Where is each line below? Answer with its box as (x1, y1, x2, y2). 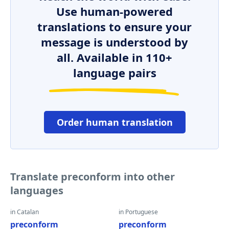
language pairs (73, 65, 156, 80)
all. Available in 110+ (57, 50, 172, 65)
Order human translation (56, 116, 173, 128)
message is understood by (41, 34, 188, 50)
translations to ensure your (37, 19, 192, 34)
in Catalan (10, 208, 39, 216)
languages (10, 184, 63, 197)
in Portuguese (119, 208, 158, 216)
